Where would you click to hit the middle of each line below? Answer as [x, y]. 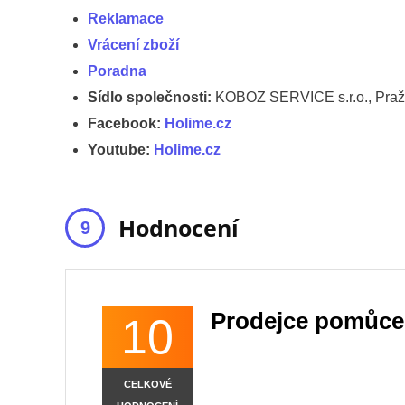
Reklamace [126, 18]
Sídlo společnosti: [151, 97]
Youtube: [121, 149]
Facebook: [126, 123]
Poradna [117, 71]
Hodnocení [179, 227]
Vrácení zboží [133, 44]
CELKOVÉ [147, 384]
